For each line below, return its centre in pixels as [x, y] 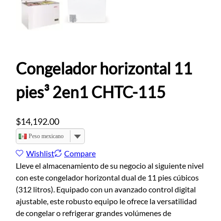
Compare [80, 153]
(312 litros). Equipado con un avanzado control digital [106, 189]
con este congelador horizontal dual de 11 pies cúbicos [107, 178]
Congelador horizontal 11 [104, 69]
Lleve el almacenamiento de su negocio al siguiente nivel [110, 166]
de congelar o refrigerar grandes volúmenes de [93, 213]
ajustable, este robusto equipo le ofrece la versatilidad [106, 201]
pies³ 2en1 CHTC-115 [91, 92]
